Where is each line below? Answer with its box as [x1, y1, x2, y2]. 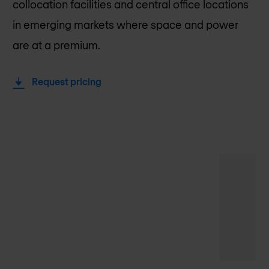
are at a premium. [13, 38, 101, 52]
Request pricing [32, 75, 102, 87]
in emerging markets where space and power [13, 17, 239, 31]
